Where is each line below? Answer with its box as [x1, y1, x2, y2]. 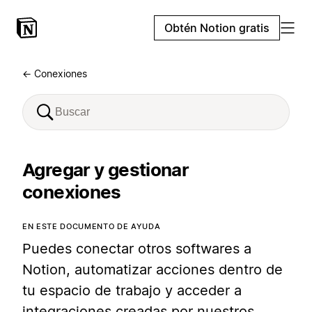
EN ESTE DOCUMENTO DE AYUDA [22, 221, 161, 231]
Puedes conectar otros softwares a [22, 240, 251, 257]
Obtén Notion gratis [164, 21, 270, 35]
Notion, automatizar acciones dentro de [22, 261, 283, 278]
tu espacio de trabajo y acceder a [22, 282, 242, 299]
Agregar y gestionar [22, 159, 189, 180]
